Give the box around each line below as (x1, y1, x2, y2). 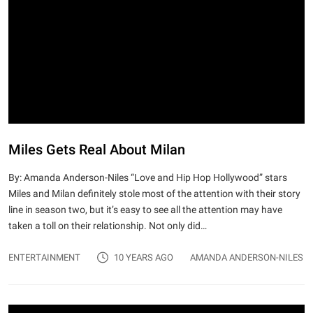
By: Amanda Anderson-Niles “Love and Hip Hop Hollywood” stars (8, 171, 287, 184)
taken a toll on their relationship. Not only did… (8, 219, 207, 232)
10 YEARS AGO (114, 252, 173, 263)
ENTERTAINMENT (8, 252, 80, 263)
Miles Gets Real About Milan (8, 140, 185, 158)
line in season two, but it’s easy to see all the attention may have (8, 203, 282, 216)
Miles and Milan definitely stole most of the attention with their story (8, 187, 300, 200)
